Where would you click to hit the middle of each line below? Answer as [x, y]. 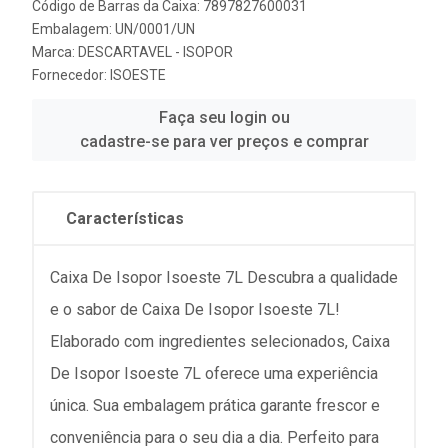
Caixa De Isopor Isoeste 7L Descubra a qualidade [224, 277]
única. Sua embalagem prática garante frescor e [215, 405]
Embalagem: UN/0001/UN [113, 29]
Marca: [55, 52]
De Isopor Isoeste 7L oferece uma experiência [214, 373]
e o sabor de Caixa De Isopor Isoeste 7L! [195, 309]
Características [125, 218]
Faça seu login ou [224, 117]
